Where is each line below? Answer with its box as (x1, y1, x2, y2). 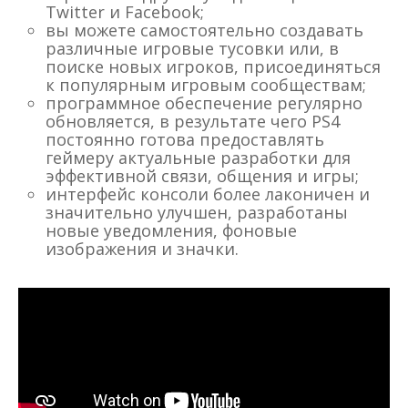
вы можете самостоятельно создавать (46, 19, 363, 42)
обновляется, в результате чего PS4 (46, 110, 340, 133)
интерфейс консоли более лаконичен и (46, 183, 370, 206)
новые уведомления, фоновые (46, 219, 297, 242)
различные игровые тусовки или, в (46, 37, 339, 60)
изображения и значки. (46, 238, 239, 260)
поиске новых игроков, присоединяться (46, 56, 381, 78)
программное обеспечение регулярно (46, 92, 362, 115)
